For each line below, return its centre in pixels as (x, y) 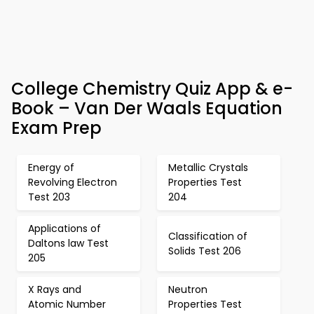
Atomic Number (67, 304)
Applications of (64, 228)
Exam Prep (56, 128)
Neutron (188, 289)
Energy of (51, 168)
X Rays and (55, 289)
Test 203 (49, 197)
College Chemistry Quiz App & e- (152, 89)
